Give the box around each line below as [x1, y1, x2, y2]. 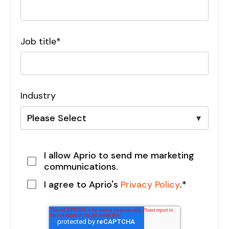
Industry [20, 89, 56, 102]
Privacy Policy [120, 178, 180, 191]
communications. [43, 161, 118, 173]
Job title [20, 35, 56, 48]
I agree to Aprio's [43, 178, 121, 191]
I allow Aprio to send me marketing [43, 149, 194, 162]
